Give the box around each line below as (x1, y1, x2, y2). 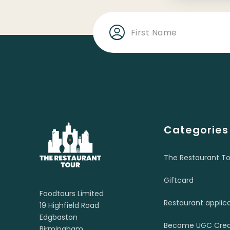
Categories (164, 123, 228, 137)
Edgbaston (40, 212, 78, 223)
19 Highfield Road (40, 200, 99, 211)
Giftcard (164, 175, 194, 185)
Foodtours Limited (40, 188, 104, 199)
